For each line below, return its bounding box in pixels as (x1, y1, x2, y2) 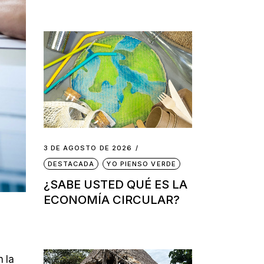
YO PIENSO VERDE (107, 159, 176, 168)
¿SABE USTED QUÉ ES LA (43, 177, 187, 192)
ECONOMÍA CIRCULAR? (43, 192, 180, 207)
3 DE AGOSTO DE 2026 (43, 143, 133, 152)
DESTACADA (47, 159, 95, 168)
